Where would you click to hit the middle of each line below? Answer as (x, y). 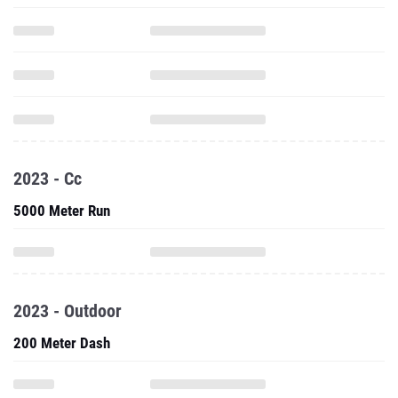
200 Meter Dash (62, 343)
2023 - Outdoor (68, 311)
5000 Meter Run (62, 211)
